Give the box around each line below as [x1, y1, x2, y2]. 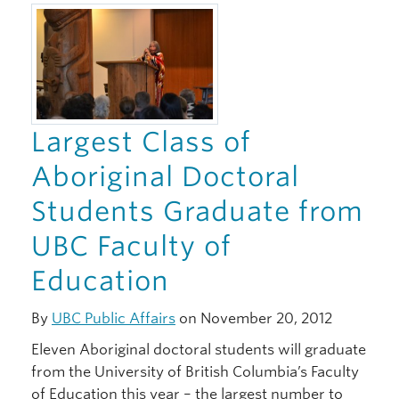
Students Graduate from [31, 195, 363, 228]
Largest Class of [31, 126, 251, 159]
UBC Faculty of [31, 230, 232, 263]
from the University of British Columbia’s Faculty [31, 363, 359, 381]
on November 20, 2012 [175, 310, 332, 328]
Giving [18, 14, 61, 31]
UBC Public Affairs [52, 310, 175, 328]
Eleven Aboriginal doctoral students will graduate [31, 341, 366, 359]
